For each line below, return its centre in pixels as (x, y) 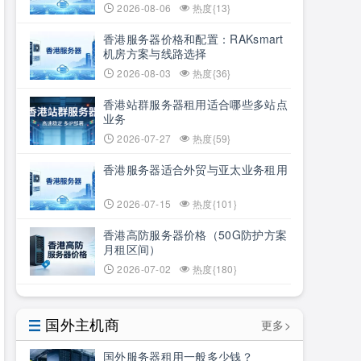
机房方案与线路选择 (155, 53)
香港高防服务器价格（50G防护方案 (195, 234)
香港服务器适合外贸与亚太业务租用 (195, 169)
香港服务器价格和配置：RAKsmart (193, 39)
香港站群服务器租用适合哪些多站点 (195, 104)
